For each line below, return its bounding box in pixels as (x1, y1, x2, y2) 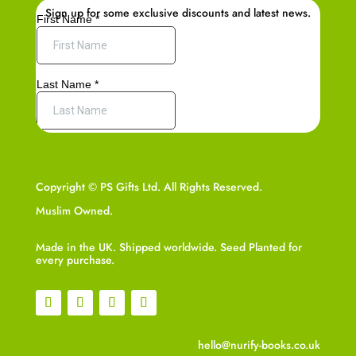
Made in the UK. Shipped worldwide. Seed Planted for (35, 238, 302, 255)
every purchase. (35, 251, 114, 268)
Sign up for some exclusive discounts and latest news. (44, 4, 311, 21)
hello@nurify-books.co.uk (198, 336, 321, 353)
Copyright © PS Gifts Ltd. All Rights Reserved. (35, 178, 262, 195)
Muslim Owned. (35, 202, 113, 219)
